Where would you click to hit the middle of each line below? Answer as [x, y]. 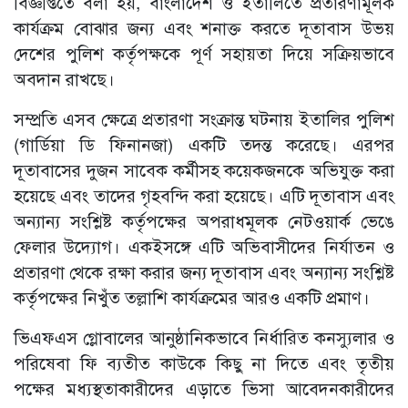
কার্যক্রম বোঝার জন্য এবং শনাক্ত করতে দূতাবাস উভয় [204, 27]
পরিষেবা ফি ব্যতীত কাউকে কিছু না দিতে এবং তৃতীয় [204, 362]
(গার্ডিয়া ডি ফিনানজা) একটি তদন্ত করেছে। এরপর [204, 144]
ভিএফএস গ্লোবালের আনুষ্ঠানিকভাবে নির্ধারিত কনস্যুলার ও [204, 337]
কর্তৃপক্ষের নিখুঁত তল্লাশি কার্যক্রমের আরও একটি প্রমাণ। [192, 297]
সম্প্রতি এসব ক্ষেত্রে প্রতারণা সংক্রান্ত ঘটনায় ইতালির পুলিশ [204, 118]
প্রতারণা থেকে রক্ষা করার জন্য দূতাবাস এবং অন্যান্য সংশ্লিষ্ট [204, 271]
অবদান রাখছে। [64, 78]
